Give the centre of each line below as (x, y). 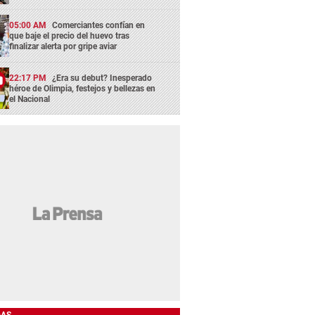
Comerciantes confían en (99, 26)
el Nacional (30, 99)
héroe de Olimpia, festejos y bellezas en (83, 88)
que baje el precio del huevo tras (70, 36)
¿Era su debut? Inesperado (102, 78)
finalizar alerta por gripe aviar (63, 47)
